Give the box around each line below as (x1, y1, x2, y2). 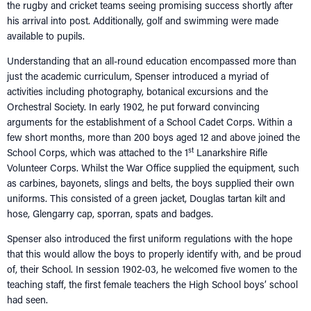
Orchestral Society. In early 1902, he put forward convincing (7, 100, 260, 114)
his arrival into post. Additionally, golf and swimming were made (7, 14, 278, 28)
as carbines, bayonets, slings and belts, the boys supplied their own (7, 176, 294, 190)
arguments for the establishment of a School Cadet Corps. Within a (7, 115, 292, 129)
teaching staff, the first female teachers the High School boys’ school (7, 278, 298, 292)
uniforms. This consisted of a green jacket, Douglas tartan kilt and (7, 192, 285, 205)
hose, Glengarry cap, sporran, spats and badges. (7, 207, 219, 221)
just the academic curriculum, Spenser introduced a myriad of (7, 69, 269, 83)
